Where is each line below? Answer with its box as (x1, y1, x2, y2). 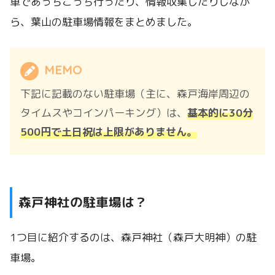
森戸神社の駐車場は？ (18, 193, 147, 212)
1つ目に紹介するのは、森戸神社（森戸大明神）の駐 (10, 230, 257, 244)
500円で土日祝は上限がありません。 (20, 124, 198, 139)
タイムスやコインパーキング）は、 (20, 105, 188, 120)
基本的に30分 (187, 105, 254, 120)
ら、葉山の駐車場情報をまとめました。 (10, 15, 198, 29)
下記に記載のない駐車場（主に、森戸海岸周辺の (20, 86, 250, 101)
